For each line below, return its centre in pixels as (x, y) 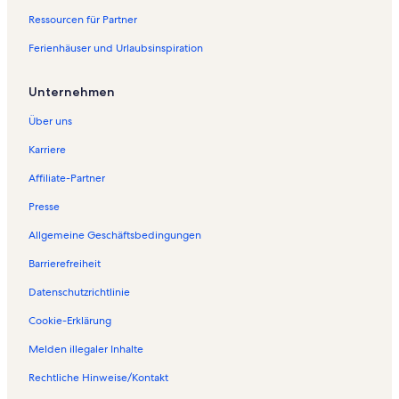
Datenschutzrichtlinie (79, 293)
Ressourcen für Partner (83, 20)
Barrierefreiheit (65, 264)
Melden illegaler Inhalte (86, 350)
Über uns (50, 122)
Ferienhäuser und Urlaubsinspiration (116, 49)
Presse (44, 207)
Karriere (47, 150)
